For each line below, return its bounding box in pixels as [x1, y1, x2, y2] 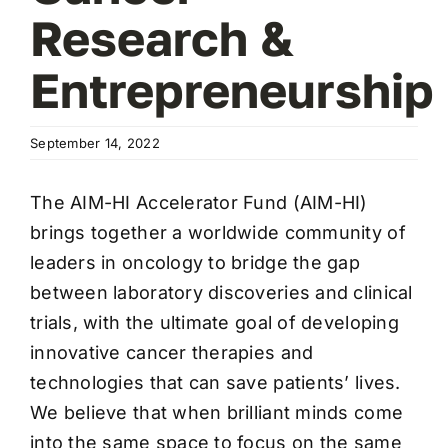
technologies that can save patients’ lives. [30, 371, 401, 393]
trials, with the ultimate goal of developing [30, 311, 399, 333]
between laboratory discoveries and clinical [30, 281, 413, 303]
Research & [30, 8, 294, 67]
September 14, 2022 [30, 134, 160, 151]
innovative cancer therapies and [30, 341, 314, 363]
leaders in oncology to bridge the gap [30, 251, 360, 273]
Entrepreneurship [30, 60, 434, 119]
